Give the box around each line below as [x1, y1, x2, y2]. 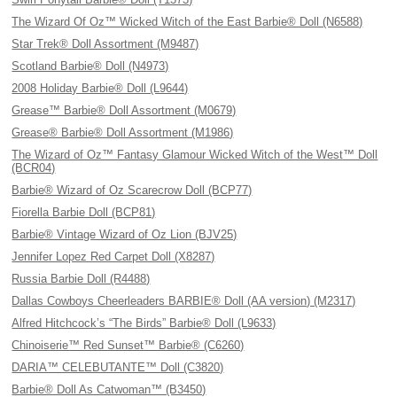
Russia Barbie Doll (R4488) [12, 272, 151, 285]
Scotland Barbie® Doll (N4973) [12, 59, 169, 73]
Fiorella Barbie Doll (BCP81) [12, 206, 156, 219]
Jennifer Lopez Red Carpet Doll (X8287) [12, 250, 215, 263]
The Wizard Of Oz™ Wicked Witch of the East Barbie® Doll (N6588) [12, 15, 363, 28]
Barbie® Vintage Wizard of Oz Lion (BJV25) [12, 228, 237, 241]
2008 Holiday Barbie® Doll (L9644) [12, 82, 189, 95]
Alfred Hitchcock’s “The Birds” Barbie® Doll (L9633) [12, 316, 276, 330]
